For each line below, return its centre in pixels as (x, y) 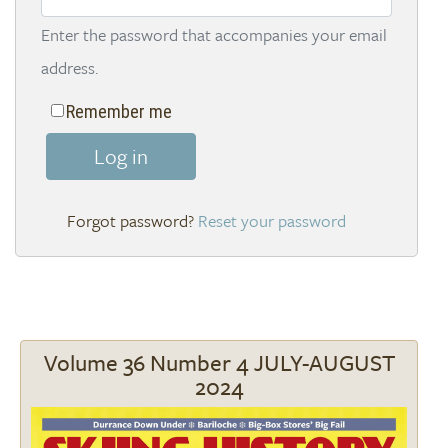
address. (69, 68)
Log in (121, 156)
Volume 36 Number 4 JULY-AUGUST (219, 363)
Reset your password (272, 221)
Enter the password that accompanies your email (214, 35)
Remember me (119, 112)
